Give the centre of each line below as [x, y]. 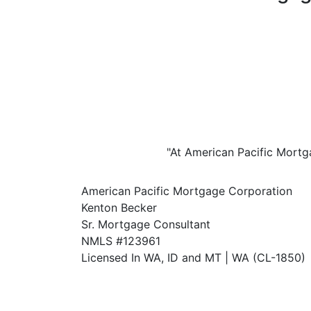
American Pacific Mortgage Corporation [187, 191]
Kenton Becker [119, 208]
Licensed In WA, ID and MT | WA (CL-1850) [193, 258]
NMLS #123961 [121, 241]
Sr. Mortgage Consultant [146, 224]
